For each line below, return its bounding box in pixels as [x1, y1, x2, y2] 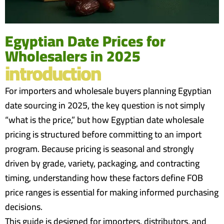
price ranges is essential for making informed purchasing [5, 184, 218, 200]
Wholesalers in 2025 [5, 42, 140, 70]
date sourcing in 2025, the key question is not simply [5, 97, 205, 113]
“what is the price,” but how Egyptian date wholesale [5, 111, 204, 128]
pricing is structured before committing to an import [5, 126, 201, 142]
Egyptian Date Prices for [5, 27, 165, 55]
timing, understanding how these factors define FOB [5, 169, 203, 186]
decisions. [5, 198, 42, 215]
